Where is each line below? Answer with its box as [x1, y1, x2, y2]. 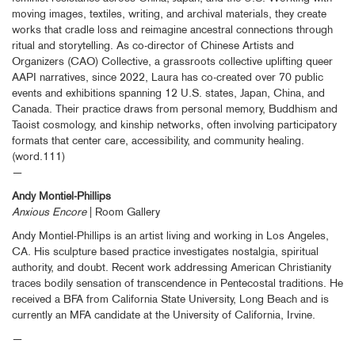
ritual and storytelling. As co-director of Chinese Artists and [12, 37, 294, 52]
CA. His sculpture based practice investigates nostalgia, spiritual [12, 243, 319, 258]
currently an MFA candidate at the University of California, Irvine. [12, 307, 319, 322]
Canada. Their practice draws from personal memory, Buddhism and [12, 101, 338, 116]
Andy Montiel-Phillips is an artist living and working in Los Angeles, [12, 227, 329, 242]
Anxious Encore [12, 204, 86, 219]
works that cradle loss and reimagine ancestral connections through [12, 21, 333, 36]
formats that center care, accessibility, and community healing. [12, 132, 304, 147]
